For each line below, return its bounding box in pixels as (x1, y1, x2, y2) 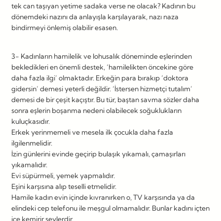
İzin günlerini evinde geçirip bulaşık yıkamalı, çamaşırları (11, 149, 185, 158)
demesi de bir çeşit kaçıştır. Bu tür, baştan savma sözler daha (11, 95, 199, 104)
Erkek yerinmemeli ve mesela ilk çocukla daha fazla (11, 127, 173, 137)
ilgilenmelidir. (11, 138, 52, 147)
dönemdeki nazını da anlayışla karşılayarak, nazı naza (11, 12, 179, 21)
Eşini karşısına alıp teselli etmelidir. (11, 182, 116, 191)
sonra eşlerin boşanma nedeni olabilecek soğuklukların (11, 106, 182, 115)
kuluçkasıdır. (11, 116, 50, 126)
